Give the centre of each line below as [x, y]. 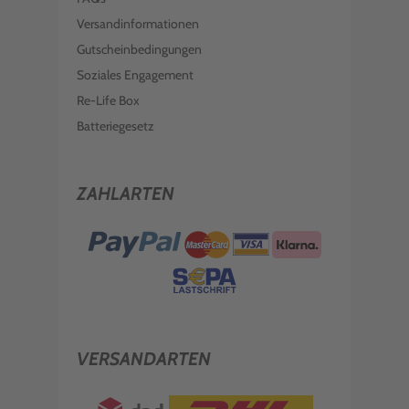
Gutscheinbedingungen [139, 49]
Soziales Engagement [135, 75]
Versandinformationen [138, 24]
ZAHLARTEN [126, 194]
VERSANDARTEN [144, 359]
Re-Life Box [108, 100]
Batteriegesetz [115, 126]
